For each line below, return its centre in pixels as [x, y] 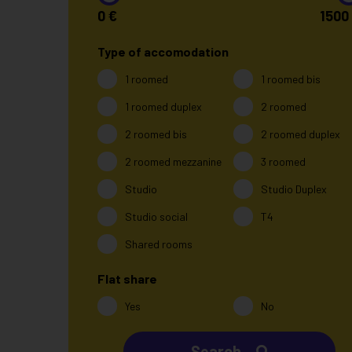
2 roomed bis [156, 134]
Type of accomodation [163, 51]
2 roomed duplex [300, 134]
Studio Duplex [293, 189]
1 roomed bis [290, 79]
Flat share [128, 279]
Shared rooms [159, 244]
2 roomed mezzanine [174, 161]
